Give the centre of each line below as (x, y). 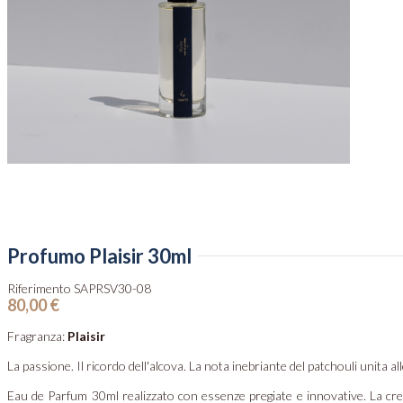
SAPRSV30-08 (112, 289)
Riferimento (40, 289)
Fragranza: (37, 336)
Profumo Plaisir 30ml (99, 255)
